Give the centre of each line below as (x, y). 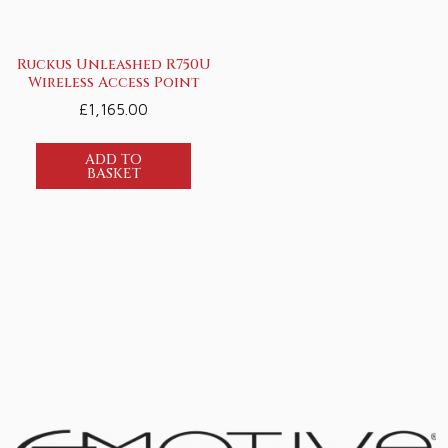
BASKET (113, 173)
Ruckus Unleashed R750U (113, 64)
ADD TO (114, 159)
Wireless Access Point (113, 82)
